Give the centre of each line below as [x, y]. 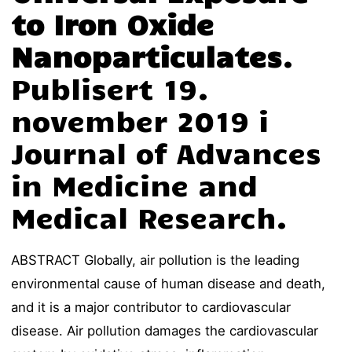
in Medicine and [135, 185]
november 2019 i [140, 120]
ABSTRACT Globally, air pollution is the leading [156, 260]
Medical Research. [150, 217]
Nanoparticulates [147, 56]
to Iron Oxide [113, 24]
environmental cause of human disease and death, [169, 284]
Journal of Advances [167, 152]
